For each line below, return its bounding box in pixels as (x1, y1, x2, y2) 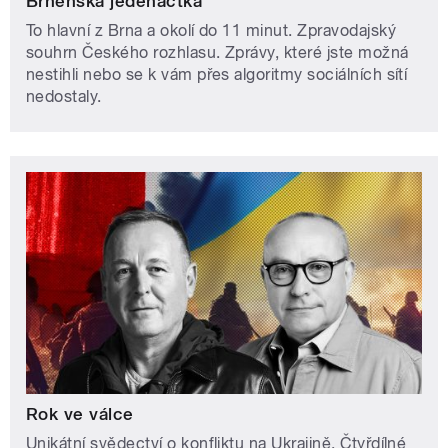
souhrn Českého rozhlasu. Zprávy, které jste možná (26, 42, 409, 62)
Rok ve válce (26, 403, 134, 424)
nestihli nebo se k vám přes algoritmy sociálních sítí (26, 64, 408, 84)
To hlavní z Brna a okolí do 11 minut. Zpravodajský (26, 20, 397, 40)
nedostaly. (26, 86, 102, 106)
